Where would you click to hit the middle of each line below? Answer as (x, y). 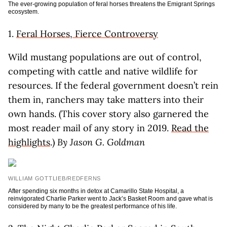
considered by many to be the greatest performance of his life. (92, 206)
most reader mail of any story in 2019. (90, 128)
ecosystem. (24, 12)
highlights (29, 142)
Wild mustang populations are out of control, (105, 57)
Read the (190, 128)
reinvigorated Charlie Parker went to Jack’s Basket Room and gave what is (110, 199)
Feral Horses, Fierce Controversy (87, 34)
